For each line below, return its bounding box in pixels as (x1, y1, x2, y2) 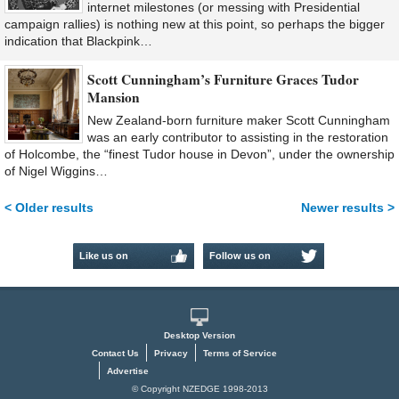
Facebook (79, 276, 126, 288)
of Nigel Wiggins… (4, 164, 108, 179)
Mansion (87, 87, 140, 108)
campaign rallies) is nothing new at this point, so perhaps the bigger (4, 17, 385, 32)
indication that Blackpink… (4, 34, 152, 49)
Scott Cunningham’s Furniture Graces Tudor (87, 69, 359, 90)
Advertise (106, 366, 149, 377)
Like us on (79, 250, 128, 262)
